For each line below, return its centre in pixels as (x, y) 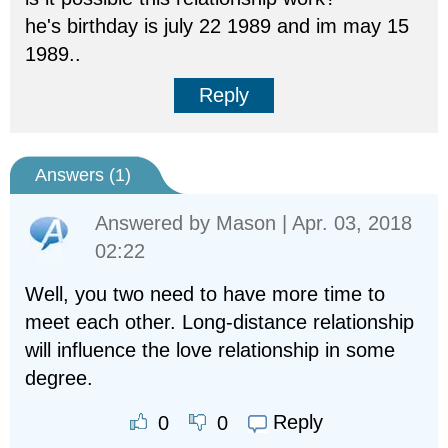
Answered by (155, 223)
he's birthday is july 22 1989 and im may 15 (217, 26)
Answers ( (75, 175)
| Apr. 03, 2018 (344, 223)
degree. (59, 378)
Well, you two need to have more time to (205, 294)
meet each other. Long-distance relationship (219, 322)
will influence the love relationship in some (210, 350)
